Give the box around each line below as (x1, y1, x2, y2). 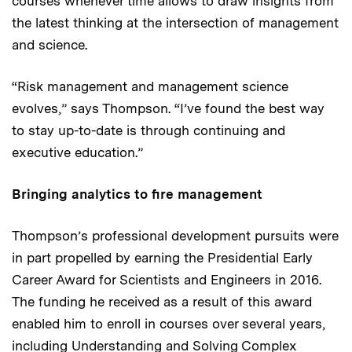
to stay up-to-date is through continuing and (12, 122, 285, 138)
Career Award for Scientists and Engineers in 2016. (12, 271, 321, 288)
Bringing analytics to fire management (12, 185, 262, 202)
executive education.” (12, 144, 143, 160)
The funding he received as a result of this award (12, 293, 312, 310)
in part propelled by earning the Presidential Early (12, 249, 313, 266)
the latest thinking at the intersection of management (12, 14, 339, 31)
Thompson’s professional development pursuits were (12, 227, 339, 244)
